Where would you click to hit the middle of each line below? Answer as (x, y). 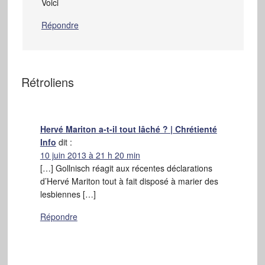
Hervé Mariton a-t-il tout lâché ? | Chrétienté (128, 129)
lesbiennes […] (68, 194)
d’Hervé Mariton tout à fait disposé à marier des (129, 181)
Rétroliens (47, 82)
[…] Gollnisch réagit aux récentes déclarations (126, 168)
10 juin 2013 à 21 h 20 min (90, 155)
